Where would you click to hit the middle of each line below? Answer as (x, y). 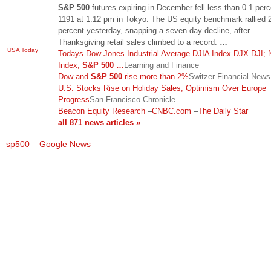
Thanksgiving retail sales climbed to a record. (139, 42)
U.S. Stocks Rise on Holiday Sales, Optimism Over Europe (162, 88)
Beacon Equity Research (102, 111)
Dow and (74, 76)
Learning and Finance (162, 65)
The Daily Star (223, 111)
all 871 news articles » (99, 122)
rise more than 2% (155, 76)
